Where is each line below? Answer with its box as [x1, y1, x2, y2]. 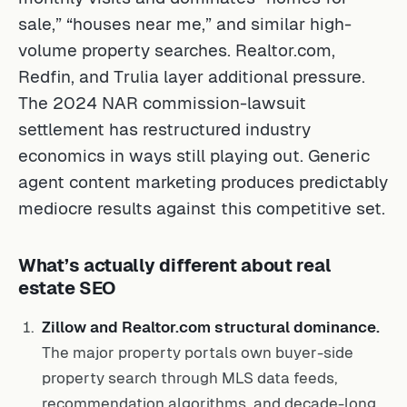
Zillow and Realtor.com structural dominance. [42, 318, 380, 336]
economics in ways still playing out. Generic [18, 146, 370, 165]
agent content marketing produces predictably [18, 173, 388, 192]
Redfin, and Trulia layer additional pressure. [18, 67, 365, 86]
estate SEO [18, 278, 115, 298]
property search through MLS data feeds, [42, 369, 338, 387]
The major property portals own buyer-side [42, 343, 353, 362]
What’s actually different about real [18, 255, 332, 275]
